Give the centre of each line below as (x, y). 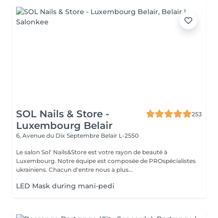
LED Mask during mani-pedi (65, 186)
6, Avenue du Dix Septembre (58, 136)
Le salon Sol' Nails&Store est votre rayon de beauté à (92, 152)
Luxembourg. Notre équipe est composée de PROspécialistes (37, 161)
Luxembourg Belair (64, 126)
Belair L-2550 (120, 136)
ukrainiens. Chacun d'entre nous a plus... (74, 170)
